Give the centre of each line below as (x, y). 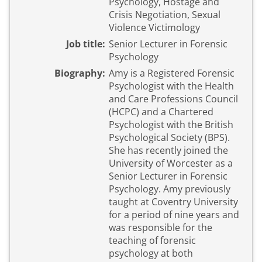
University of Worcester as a (171, 163)
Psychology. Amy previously (136, 189)
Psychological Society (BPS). (169, 137)
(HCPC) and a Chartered (161, 112)
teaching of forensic (152, 240)
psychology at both (151, 253)
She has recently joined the (168, 150)
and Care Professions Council (173, 99)
